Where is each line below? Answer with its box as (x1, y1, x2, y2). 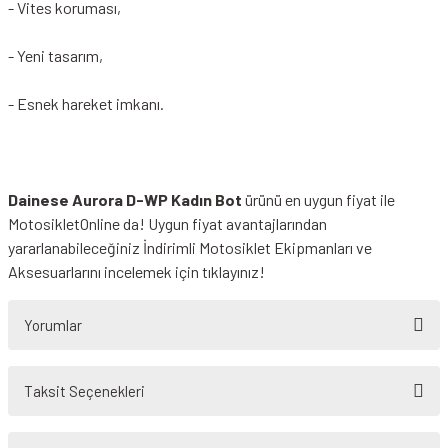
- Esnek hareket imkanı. (8, 94, 164, 113)
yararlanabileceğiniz (8, 238, 143, 257)
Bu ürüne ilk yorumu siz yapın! (139, 395, 309, 411)
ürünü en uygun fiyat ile (242, 190, 395, 209)
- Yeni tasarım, (8, 46, 103, 65)
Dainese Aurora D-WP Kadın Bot (8, 190, 242, 209)
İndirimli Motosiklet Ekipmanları (143, 238, 356, 257)
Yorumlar (24, 316, 82, 334)
